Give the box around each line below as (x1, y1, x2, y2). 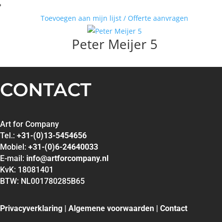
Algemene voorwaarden (68, 204, 154, 213)
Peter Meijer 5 (71, 35, 158, 53)
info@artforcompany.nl (26, 154, 109, 163)
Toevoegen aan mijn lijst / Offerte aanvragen (41, 13, 188, 23)
